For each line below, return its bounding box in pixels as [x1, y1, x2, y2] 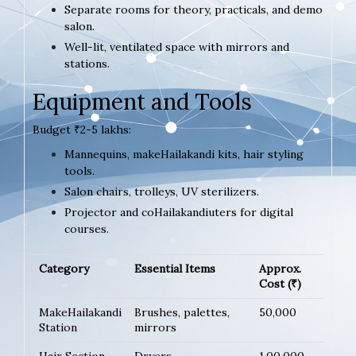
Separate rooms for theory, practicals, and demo [64, 2, 323, 17]
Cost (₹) [259, 277, 301, 292]
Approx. [259, 261, 301, 277]
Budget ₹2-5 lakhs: [33, 122, 131, 137]
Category [39, 261, 89, 277]
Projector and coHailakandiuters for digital [64, 205, 293, 220]
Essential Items [134, 261, 215, 277]
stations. [64, 56, 110, 72]
